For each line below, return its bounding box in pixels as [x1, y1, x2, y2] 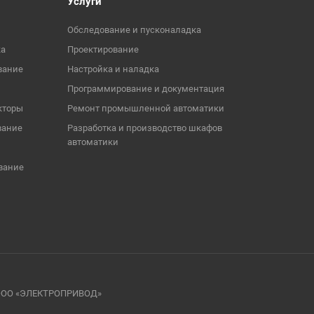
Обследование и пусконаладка [67, 25, 201, 35]
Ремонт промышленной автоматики [67, 103, 224, 114]
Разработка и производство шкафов [67, 123, 222, 133]
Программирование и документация [67, 83, 224, 94]
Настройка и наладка [67, 64, 159, 74]
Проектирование [67, 44, 139, 55]
